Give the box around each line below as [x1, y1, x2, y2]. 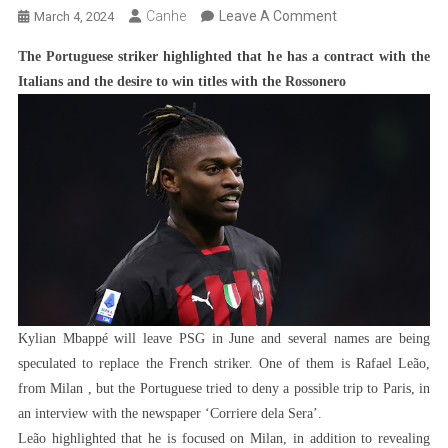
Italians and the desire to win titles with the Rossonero [17, 74, 346, 89]
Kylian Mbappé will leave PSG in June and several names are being [17, 330, 431, 346]
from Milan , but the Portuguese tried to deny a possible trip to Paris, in [17, 380, 431, 396]
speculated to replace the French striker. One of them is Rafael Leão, [17, 355, 431, 371]
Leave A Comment [218, 8, 337, 24]
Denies [335, 82, 379, 98]
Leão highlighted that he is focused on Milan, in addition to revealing [17, 430, 431, 446]
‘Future [335, 282, 380, 298]
